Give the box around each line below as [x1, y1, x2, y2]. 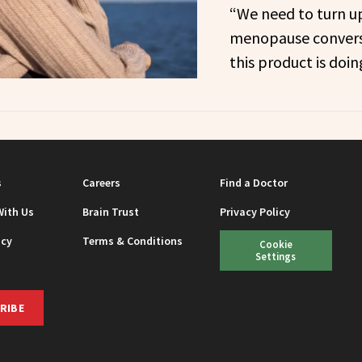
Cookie [259, 237, 293, 250]
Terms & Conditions [82, 233, 183, 248]
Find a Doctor [220, 175, 288, 190]
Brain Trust [82, 204, 140, 219]
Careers [82, 175, 121, 190]
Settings [255, 249, 297, 263]
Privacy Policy [220, 204, 291, 219]
